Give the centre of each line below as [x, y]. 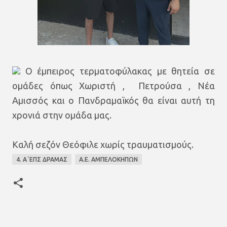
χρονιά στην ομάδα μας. [62, 115]
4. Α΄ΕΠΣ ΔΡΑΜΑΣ [42, 159]
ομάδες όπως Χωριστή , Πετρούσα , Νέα [113, 86]
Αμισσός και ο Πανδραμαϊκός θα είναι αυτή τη [113, 100]
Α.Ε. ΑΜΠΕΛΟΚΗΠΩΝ [108, 159]
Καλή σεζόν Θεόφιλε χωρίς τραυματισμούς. [103, 144]
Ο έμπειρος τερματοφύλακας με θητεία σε [118, 71]
